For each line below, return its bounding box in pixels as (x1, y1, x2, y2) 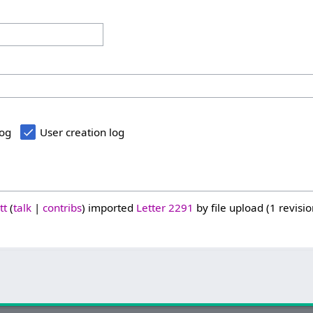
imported (85, 200, 136, 214)
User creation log (40, 124, 125, 139)
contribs (42, 200, 82, 214)
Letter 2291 (136, 200, 194, 214)
